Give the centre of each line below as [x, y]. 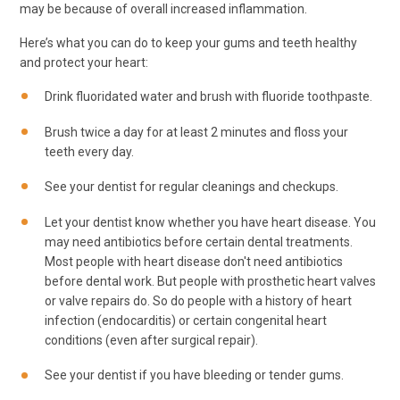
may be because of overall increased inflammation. [163, 9]
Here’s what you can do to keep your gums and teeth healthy [188, 43]
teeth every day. [89, 151]
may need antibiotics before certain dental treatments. [199, 242]
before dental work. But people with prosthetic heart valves [210, 281]
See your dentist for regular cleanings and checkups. [192, 187]
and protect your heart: [84, 62]
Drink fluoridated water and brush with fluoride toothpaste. [208, 96]
